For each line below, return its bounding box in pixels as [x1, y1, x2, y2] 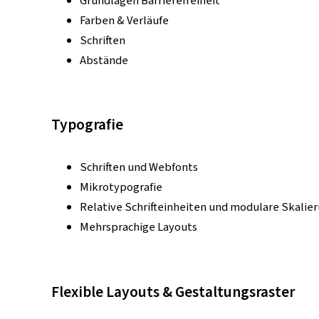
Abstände [80, 51, 128, 69]
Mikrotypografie [80, 179, 162, 197]
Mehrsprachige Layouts [80, 219, 197, 236]
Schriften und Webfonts [80, 159, 198, 177]
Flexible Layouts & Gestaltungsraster [51, 281, 295, 303]
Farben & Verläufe [80, 11, 169, 29]
